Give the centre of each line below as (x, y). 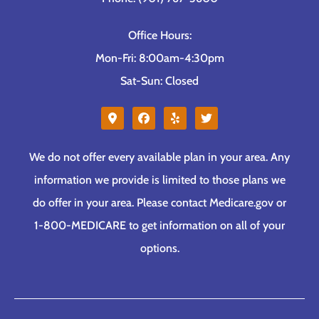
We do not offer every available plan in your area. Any (159, 157)
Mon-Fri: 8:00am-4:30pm (159, 58)
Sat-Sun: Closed (159, 80)
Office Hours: (159, 35)
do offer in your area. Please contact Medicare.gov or (159, 202)
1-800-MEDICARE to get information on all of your (159, 225)
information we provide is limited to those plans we (159, 179)
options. (159, 248)
